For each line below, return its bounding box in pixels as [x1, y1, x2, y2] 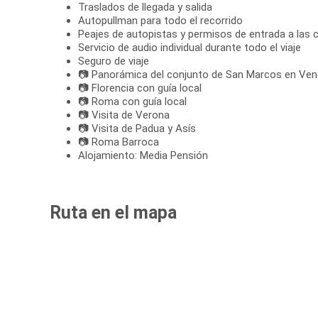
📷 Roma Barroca [78, 136, 159, 149]
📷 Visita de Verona [78, 109, 170, 122]
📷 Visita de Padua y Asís [78, 122, 196, 136]
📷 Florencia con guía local [78, 82, 202, 95]
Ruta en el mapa [50, 202, 177, 224]
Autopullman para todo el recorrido [78, 14, 243, 28]
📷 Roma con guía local [78, 95, 187, 109]
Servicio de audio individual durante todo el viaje [78, 41, 301, 55]
